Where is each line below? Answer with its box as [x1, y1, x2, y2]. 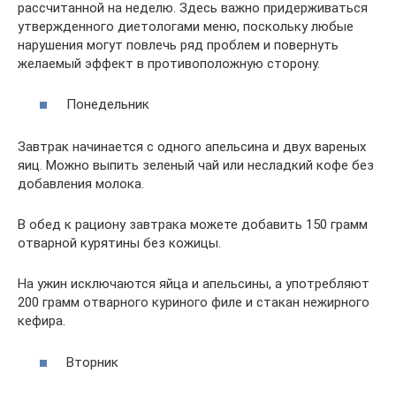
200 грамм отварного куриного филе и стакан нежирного [18, 294, 369, 311]
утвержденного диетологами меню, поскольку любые [18, 18, 354, 34]
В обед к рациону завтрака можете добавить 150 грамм [18, 217, 368, 233]
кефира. [18, 313, 65, 330]
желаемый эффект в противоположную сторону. [18, 55, 320, 72]
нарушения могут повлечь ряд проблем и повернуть [18, 36, 339, 53]
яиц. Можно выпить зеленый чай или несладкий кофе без [18, 157, 374, 174]
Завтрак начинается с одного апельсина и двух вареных [18, 139, 366, 156]
